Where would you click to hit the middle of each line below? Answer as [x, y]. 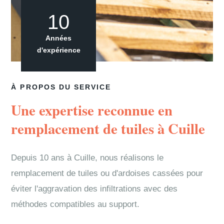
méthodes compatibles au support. [75, 204]
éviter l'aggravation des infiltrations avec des [94, 189]
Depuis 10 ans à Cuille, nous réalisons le [87, 158]
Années [59, 38]
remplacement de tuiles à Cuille [108, 128]
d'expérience [58, 50]
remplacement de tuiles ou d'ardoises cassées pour [107, 173]
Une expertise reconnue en [92, 110]
